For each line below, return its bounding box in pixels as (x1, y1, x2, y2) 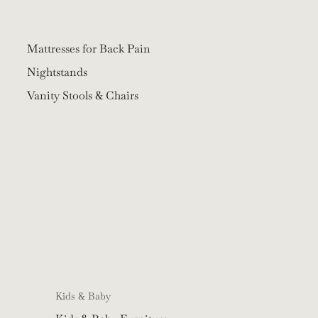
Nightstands (27, 65, 87, 80)
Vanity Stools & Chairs (27, 88, 138, 104)
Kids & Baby (55, 290, 111, 303)
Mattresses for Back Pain (27, 41, 150, 57)
